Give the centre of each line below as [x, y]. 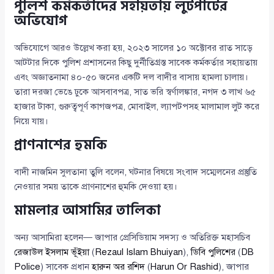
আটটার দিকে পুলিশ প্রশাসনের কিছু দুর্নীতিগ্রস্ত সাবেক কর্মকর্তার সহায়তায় [136, 63]
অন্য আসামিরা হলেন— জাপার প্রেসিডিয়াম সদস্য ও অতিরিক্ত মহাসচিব [132, 238]
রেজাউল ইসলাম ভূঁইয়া [52, 252]
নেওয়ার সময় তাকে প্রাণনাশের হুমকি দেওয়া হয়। [96, 187]
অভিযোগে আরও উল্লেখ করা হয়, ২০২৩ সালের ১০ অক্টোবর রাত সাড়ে [134, 48]
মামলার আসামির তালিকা [88, 211]
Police [28, 267]
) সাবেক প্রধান [66, 267]
